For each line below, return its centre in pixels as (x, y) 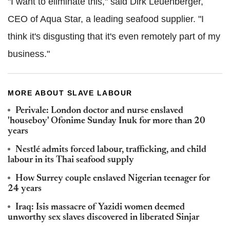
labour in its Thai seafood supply (71, 160)
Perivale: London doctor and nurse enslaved (99, 111)
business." (29, 54)
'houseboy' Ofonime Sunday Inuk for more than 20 (107, 121)
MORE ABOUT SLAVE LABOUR (70, 93)
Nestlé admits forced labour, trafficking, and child (111, 150)
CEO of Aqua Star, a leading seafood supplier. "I (106, 19)
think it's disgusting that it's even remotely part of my (114, 36)
